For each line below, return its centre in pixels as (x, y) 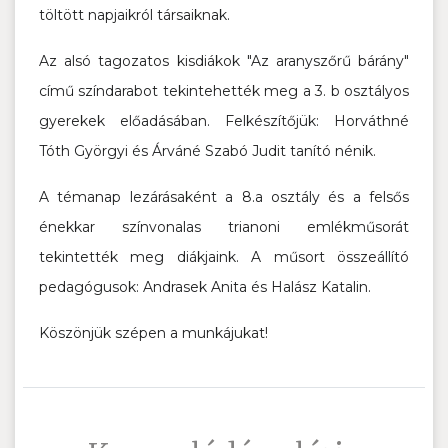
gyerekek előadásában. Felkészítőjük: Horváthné (224, 120)
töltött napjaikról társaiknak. (134, 14)
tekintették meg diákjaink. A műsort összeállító (224, 256)
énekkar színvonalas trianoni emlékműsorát (224, 226)
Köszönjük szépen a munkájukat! (153, 332)
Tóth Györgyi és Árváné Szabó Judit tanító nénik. (207, 150)
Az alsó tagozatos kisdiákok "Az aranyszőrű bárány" (224, 60)
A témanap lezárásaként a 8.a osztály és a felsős (224, 196)
